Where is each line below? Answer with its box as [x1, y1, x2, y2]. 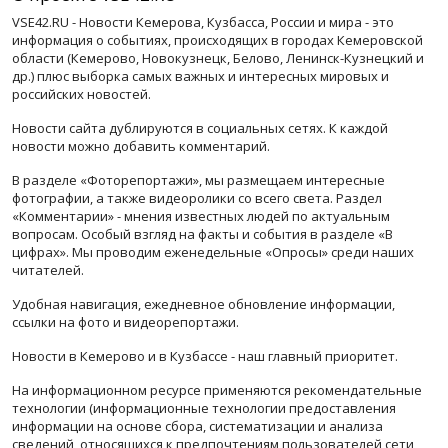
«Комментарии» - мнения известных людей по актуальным [12, 206, 390, 225]
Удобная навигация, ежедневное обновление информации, [12, 294, 395, 313]
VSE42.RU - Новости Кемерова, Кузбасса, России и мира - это [12, 12, 394, 31]
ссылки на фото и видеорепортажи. [12, 312, 239, 331]
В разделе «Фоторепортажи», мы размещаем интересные [12, 170, 385, 189]
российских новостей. [12, 84, 151, 103]
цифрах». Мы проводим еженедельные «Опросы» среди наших [12, 242, 414, 261]
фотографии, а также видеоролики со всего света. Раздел [12, 188, 382, 207]
